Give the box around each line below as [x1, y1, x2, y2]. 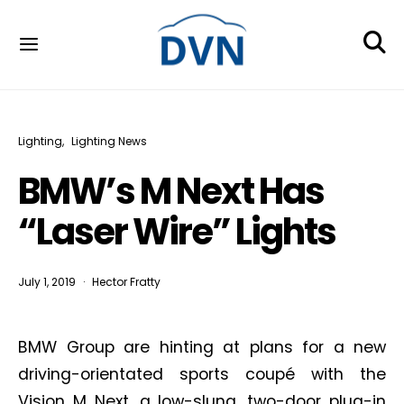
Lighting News [71, 133, 147, 149]
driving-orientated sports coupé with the [18, 363, 386, 385]
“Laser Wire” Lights [18, 207, 335, 257]
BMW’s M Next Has [18, 166, 324, 216]
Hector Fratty [92, 274, 161, 289]
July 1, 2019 [18, 274, 76, 289]
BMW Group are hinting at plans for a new [18, 336, 386, 358]
